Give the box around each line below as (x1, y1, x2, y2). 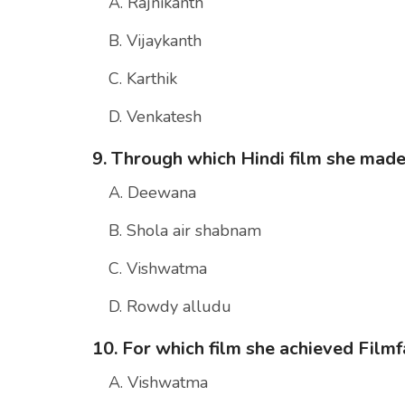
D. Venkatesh (108, 106, 202, 128)
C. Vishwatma (108, 258, 207, 280)
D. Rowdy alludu (108, 296, 231, 318)
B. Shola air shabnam (108, 220, 261, 242)
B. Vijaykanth (108, 30, 202, 52)
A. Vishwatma (108, 372, 208, 394)
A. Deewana (108, 182, 196, 204)
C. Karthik (108, 68, 177, 90)
